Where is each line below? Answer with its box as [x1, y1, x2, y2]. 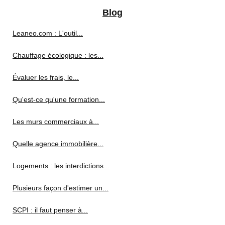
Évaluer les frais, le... [13, 73, 79, 81]
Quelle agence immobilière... [13, 140, 103, 148]
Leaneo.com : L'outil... [13, 29, 83, 37]
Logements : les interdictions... [13, 162, 109, 170]
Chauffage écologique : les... [13, 51, 103, 59]
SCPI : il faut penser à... [13, 206, 88, 214]
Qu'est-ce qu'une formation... [13, 95, 105, 103]
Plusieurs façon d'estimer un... [13, 184, 108, 192]
